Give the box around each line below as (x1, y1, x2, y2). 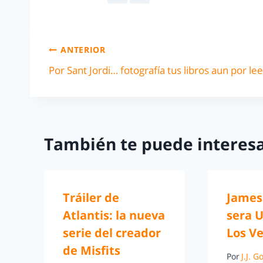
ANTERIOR (60, 44, 106, 56)
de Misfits (63, 242, 120, 259)
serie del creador (63, 225, 161, 241)
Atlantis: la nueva (63, 207, 165, 224)
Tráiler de (63, 190, 119, 206)
